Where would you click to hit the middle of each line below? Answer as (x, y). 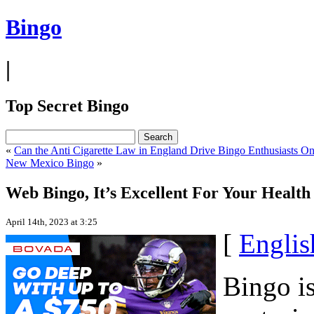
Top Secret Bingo (67, 106)
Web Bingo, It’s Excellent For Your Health (158, 193)
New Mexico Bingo (50, 163)
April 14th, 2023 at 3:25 (52, 222)
